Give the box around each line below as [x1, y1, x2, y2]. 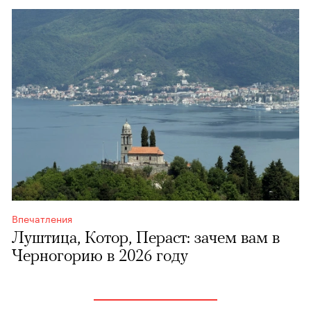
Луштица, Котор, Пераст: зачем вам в [12, 228, 280, 247]
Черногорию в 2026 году [12, 246, 188, 265]
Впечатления [12, 210, 72, 226]
